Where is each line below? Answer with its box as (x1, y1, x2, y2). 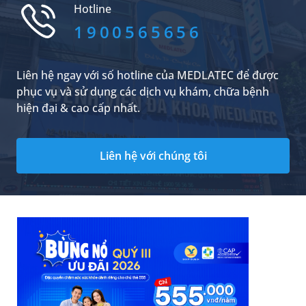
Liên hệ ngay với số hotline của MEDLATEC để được (16, 68, 279, 83)
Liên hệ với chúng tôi (99, 148, 207, 164)
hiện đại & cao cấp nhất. (16, 100, 140, 116)
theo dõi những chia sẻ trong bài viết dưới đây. (102, 6, 283, 18)
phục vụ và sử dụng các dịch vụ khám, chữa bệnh (16, 84, 269, 100)
